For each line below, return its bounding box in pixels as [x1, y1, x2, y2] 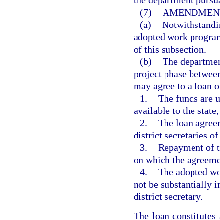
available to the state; [134, 105, 219, 116]
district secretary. [134, 191, 203, 202]
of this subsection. [134, 44, 206, 55]
